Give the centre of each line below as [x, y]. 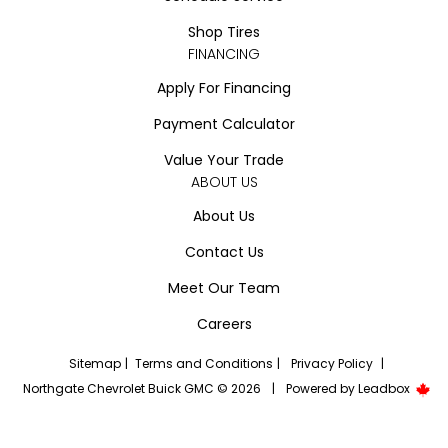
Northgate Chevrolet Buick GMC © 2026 [142, 389]
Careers [224, 323]
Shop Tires [224, 31]
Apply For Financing [224, 87]
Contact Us [224, 251]
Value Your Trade [224, 159]
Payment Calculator [224, 123]
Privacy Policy [331, 363]
